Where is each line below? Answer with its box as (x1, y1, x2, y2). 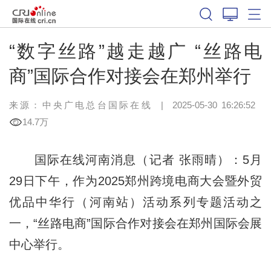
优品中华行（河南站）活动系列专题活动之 (8, 195, 263, 209)
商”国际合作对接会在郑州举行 (8, 65, 251, 86)
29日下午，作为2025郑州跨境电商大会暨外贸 (8, 174, 263, 188)
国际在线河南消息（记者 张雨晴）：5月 (8, 152, 263, 166)
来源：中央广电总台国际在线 (8, 99, 152, 110)
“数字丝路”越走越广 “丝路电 (8, 41, 263, 61)
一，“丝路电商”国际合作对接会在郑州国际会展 (8, 216, 263, 230)
